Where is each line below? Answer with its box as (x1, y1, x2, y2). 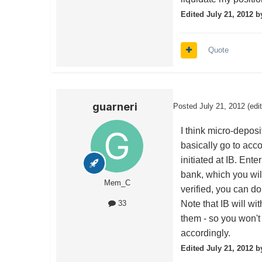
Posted (173, 102, 199, 111)
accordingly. (181, 228, 231, 239)
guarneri (92, 101, 137, 113)
